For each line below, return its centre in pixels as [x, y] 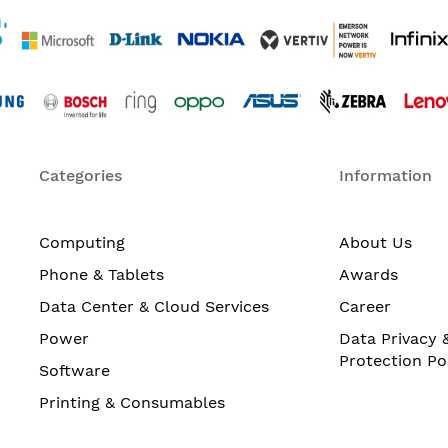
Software [74, 370]
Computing [82, 242]
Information [385, 175]
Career [365, 306]
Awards [368, 274]
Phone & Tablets [101, 274]
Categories [80, 175]
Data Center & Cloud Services [154, 306]
